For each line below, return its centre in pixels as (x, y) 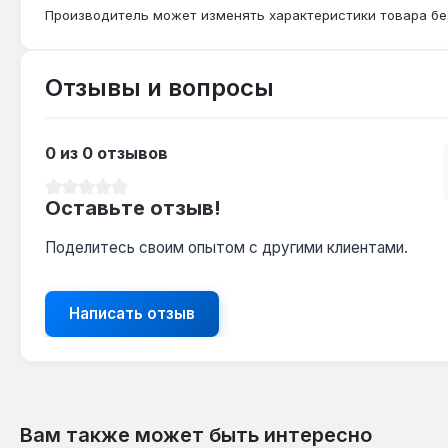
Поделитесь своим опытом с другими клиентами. (226, 247)
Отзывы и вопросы (159, 87)
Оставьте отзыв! (133, 207)
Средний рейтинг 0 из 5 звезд (151, 194)
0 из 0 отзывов (106, 152)
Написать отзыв (132, 313)
